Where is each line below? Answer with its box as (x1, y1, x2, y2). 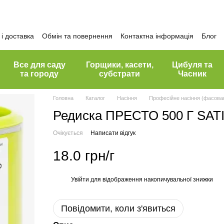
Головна (52, 95, 73, 101)
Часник (178, 69, 207, 78)
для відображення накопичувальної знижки (88, 175, 213, 183)
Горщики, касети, (85, 60, 153, 69)
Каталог (85, 95, 105, 101)
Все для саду (13, 60, 65, 69)
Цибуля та (172, 60, 213, 69)
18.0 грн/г (52, 148, 114, 163)
